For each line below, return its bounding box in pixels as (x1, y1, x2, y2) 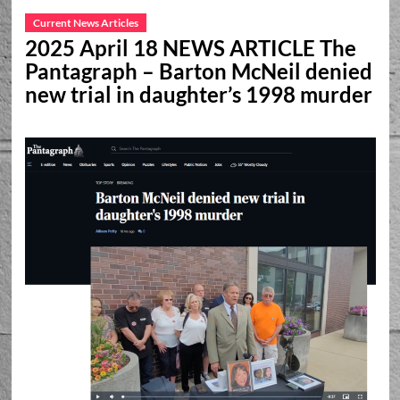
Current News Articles (32, 16, 138, 29)
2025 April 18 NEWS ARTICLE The (24, 35, 356, 61)
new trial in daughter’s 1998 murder (24, 81, 372, 107)
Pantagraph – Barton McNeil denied (24, 58, 372, 84)
